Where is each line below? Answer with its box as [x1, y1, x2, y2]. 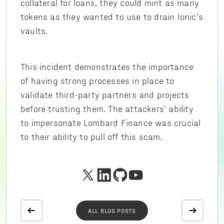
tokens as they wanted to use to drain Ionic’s [20, 11, 203, 21]
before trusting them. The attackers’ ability [20, 103, 193, 113]
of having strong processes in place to [20, 75, 174, 85]
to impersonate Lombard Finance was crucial [20, 117, 201, 127]
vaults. [20, 25, 48, 35]
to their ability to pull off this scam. [20, 131, 162, 141]
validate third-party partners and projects [20, 89, 189, 99]
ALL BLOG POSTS [88, 207, 136, 214]
